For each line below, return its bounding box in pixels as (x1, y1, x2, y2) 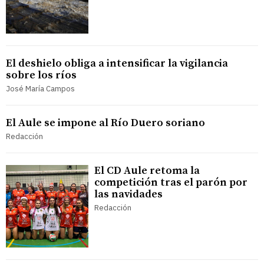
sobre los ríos (6, 68, 77, 82)
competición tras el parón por (94, 175, 247, 189)
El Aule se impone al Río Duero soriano (6, 115, 205, 130)
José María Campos (6, 83, 75, 94)
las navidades (94, 187, 163, 201)
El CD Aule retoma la (94, 163, 200, 177)
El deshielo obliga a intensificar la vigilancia (6, 56, 228, 70)
